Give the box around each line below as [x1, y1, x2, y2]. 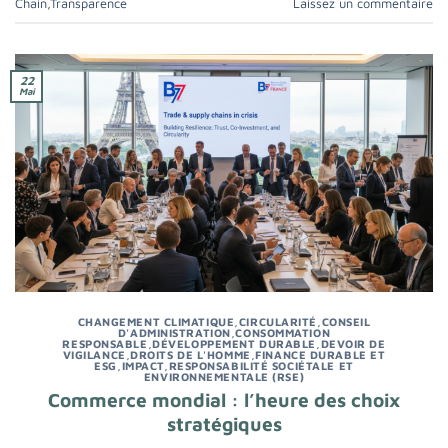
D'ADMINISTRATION [117, 326, 231, 340]
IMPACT [121, 359, 164, 373]
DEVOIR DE [320, 337, 386, 351]
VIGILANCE [62, 348, 126, 362]
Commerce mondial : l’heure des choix [48, 387, 400, 411]
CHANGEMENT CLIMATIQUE [77, 315, 235, 329]
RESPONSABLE [62, 337, 148, 351]
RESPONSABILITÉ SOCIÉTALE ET [168, 359, 354, 373]
